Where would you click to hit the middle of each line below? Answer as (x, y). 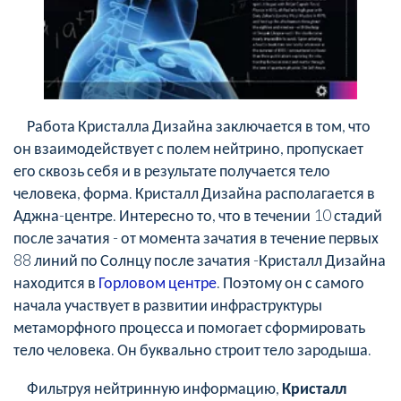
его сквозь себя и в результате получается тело (172, 170)
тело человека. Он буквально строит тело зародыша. (192, 349)
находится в (56, 282)
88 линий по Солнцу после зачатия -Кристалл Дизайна (200, 259)
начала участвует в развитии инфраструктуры (168, 304)
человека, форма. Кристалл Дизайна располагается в (194, 192)
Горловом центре (158, 282)
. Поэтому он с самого (290, 282)
